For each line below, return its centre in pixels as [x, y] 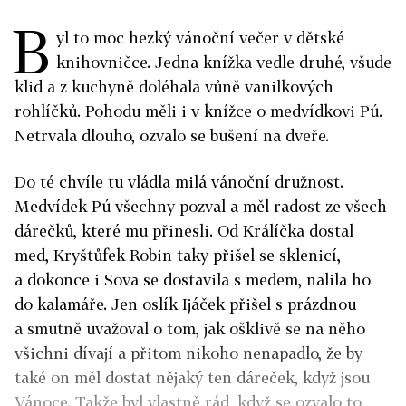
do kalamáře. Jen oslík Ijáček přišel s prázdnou [185, 304]
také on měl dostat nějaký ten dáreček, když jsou [192, 378]
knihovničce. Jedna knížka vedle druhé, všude [224, 63]
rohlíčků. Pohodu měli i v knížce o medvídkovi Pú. [198, 111]
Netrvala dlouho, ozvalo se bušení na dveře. [172, 136]
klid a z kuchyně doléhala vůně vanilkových [174, 87]
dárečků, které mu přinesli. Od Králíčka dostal [184, 231]
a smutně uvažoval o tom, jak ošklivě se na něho [190, 329]
